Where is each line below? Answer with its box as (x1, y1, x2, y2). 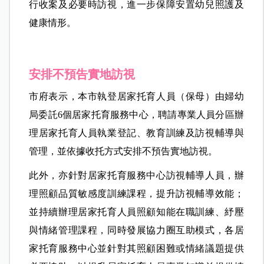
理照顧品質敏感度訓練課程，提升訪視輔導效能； (29, 188, 244, 199)
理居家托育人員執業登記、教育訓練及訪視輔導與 (29, 127, 244, 138)
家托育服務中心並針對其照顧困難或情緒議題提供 (29, 243, 244, 253)
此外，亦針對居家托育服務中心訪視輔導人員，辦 (29, 170, 244, 180)
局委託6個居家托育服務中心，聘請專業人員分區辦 (29, 109, 244, 120)
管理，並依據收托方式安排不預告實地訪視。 (29, 146, 218, 156)
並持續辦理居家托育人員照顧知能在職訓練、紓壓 (29, 206, 244, 217)
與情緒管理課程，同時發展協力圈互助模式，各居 (29, 225, 244, 235)
